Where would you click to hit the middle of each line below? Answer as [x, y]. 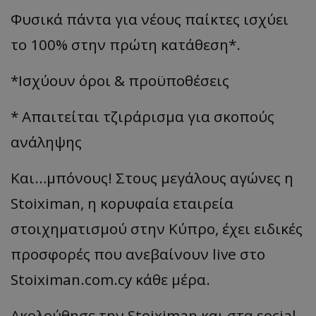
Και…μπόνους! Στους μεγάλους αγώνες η [152, 177]
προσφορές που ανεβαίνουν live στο [138, 254]
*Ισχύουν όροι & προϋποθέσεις [120, 80]
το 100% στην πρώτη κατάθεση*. [126, 44]
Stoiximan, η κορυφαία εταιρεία [122, 203]
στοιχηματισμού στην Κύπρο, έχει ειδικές [157, 228]
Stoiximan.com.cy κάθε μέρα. [110, 279]
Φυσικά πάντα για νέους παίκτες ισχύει [150, 19]
